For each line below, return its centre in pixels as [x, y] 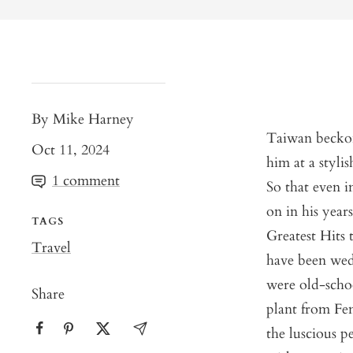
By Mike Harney [83, 119]
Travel [51, 247]
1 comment [86, 180]
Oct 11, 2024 [71, 150]
